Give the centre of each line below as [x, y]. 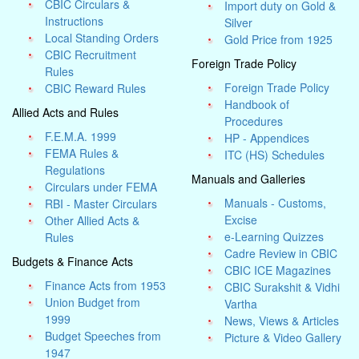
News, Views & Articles [282, 321]
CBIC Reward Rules [96, 88]
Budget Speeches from [103, 336]
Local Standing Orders [102, 38]
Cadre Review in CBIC [281, 253]
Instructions [75, 21]
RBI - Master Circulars [101, 204]
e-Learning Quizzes [274, 236]
